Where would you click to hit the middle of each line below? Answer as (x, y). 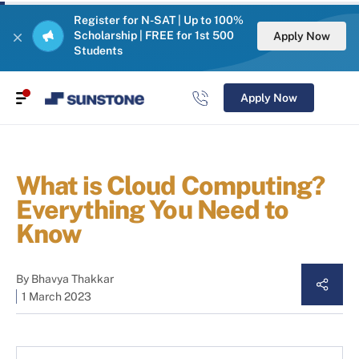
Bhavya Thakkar (73, 279)
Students (98, 50)
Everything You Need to (152, 210)
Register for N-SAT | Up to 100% (159, 20)
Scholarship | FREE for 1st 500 (154, 35)
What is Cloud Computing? (170, 186)
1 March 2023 (56, 297)
